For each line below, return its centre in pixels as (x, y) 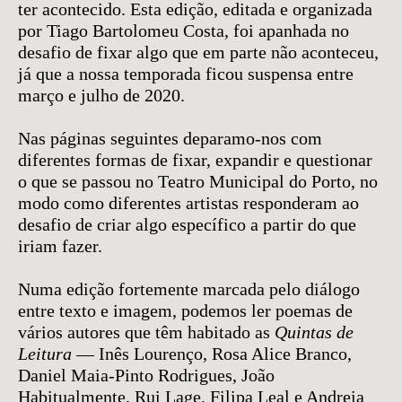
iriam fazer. (60, 246)
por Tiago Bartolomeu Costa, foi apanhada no (184, 31)
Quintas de (314, 332)
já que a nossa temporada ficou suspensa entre (186, 74)
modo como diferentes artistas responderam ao (188, 203)
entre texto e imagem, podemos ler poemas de (185, 310)
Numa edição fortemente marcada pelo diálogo (189, 289)
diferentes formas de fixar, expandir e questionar (195, 160)
